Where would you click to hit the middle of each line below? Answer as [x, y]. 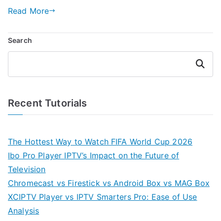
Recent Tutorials [48, 103]
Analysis [24, 210]
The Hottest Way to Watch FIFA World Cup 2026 [100, 141]
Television [27, 169]
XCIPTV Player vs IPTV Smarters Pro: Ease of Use [103, 197]
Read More [29, 11]
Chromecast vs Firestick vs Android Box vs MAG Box [109, 183]
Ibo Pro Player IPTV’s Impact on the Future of [94, 155]
